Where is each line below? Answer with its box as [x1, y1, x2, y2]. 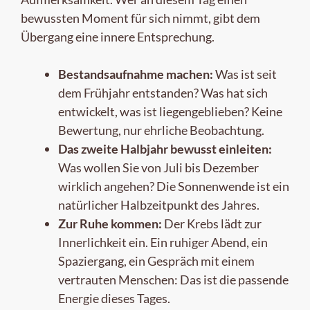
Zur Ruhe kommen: [58, 215, 162, 231]
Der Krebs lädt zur [162, 215, 262, 231]
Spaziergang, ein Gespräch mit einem [58, 253, 255, 268]
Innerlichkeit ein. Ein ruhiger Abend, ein [58, 234, 268, 250]
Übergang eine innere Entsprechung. [21, 28, 215, 44]
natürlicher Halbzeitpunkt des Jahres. [58, 197, 259, 212]
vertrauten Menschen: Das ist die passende [58, 271, 289, 287]
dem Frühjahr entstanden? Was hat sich [58, 84, 268, 100]
